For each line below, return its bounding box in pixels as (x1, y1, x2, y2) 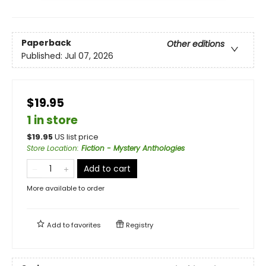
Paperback (21, 36, 71, 49)
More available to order (27, 183, 104, 193)
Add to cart (84, 162, 131, 175)
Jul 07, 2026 (65, 49, 113, 62)
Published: (21, 49, 65, 62)
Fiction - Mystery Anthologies (81, 142, 185, 153)
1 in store (27, 112, 78, 128)
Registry (124, 220, 153, 230)
